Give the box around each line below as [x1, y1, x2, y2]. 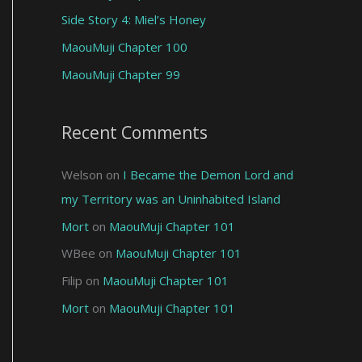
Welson [61, 166, 103, 183]
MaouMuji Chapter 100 [61, 39, 187, 56]
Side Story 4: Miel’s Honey [61, 11, 206, 28]
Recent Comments [61, 120, 208, 144]
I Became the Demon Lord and [123, 166, 293, 183]
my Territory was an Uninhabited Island [61, 190, 280, 207]
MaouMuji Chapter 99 [61, 65, 180, 82]
